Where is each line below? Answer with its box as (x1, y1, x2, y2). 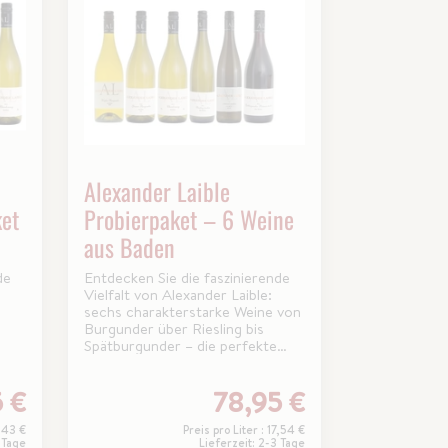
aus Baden (83, 229, 175, 266)
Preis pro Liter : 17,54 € (182, 421, 305, 439)
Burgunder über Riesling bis (83, 318, 264, 340)
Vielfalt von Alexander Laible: (83, 284, 272, 306)
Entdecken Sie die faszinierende (83, 267, 290, 289)
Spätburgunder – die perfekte (83, 335, 277, 357)
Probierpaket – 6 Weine (83, 201, 294, 238)
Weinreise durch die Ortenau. (83, 352, 276, 374)
